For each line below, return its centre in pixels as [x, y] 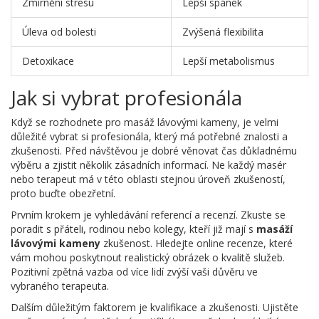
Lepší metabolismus [229, 61]
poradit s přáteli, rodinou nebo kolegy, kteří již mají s [134, 229]
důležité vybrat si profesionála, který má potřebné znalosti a [149, 136]
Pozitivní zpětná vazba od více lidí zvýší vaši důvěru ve [134, 271]
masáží [274, 229]
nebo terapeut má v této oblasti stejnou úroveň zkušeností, [148, 179]
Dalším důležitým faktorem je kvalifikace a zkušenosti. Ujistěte [155, 307]
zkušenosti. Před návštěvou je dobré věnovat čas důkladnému [154, 150]
